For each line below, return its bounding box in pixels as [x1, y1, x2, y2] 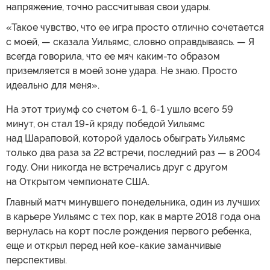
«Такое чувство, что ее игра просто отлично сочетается [6, 21, 264, 33]
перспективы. [6, 254, 67, 266]
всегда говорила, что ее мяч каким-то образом [6, 50, 220, 62]
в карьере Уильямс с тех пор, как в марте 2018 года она [6, 210, 260, 222]
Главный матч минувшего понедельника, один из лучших [6, 196, 260, 208]
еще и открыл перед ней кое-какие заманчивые [6, 239, 221, 251]
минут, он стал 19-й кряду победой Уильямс [6, 118, 205, 130]
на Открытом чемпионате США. [6, 175, 149, 187]
